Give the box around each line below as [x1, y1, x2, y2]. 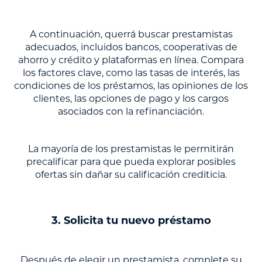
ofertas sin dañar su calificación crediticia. [35, 169, 227, 181]
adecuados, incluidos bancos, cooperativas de [25, 42, 237, 53]
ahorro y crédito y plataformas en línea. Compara [18, 54, 244, 66]
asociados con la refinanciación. [58, 106, 204, 118]
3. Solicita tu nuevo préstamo [51, 214, 211, 227]
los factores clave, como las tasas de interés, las [22, 67, 240, 79]
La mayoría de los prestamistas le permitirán [28, 143, 234, 155]
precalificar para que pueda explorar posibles [26, 156, 236, 168]
